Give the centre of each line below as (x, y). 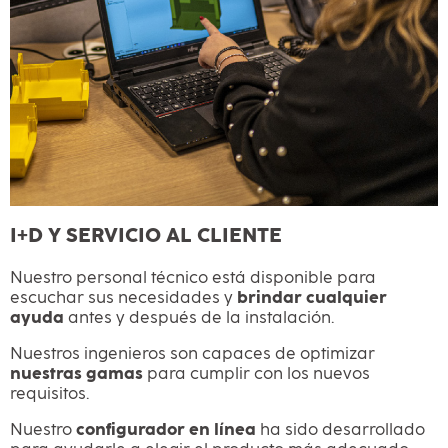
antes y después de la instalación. (199, 317)
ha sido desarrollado (340, 429)
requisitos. (49, 393)
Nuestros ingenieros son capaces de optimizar (192, 353)
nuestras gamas (76, 373)
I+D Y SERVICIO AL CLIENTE (146, 235)
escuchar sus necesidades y (123, 297)
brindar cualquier (312, 297)
